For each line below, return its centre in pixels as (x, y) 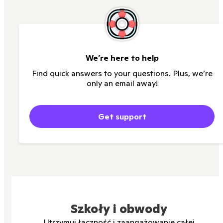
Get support (122, 116)
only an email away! (122, 83)
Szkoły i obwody (119, 209)
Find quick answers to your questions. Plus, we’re (122, 73)
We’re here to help (122, 57)
